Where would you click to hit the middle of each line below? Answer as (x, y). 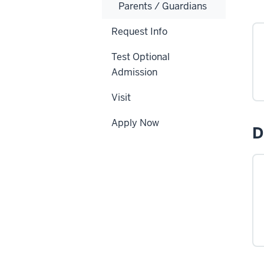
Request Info (139, 31)
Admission (134, 72)
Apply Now (135, 123)
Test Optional (141, 57)
